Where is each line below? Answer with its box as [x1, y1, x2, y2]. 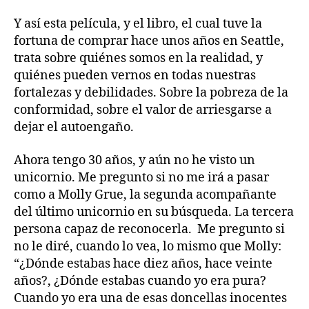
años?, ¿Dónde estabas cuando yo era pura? [14, 272, 266, 289]
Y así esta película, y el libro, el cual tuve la [14, 16, 262, 32]
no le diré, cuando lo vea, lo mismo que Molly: [14, 238, 281, 255]
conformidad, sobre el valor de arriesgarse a [14, 102, 272, 119]
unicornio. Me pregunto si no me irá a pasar [14, 169, 269, 186]
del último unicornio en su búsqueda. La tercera [14, 203, 294, 220]
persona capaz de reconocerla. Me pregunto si [14, 221, 285, 237]
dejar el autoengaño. [14, 119, 134, 136]
